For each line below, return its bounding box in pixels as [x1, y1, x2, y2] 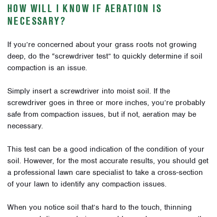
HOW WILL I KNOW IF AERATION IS [7, 1, 162, 16]
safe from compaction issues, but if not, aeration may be [7, 109, 196, 120]
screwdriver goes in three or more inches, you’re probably [7, 98, 205, 108]
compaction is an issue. [7, 63, 87, 73]
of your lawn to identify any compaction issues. [7, 179, 167, 189]
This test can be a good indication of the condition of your [7, 144, 204, 155]
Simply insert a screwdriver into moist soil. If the [7, 86, 170, 96]
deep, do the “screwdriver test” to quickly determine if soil [7, 51, 202, 62]
